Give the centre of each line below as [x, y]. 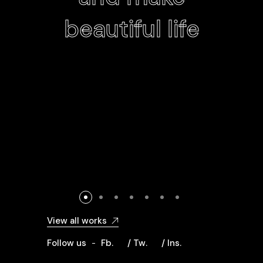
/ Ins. [171, 243]
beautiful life [131, 29]
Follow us [67, 243]
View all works [77, 221]
